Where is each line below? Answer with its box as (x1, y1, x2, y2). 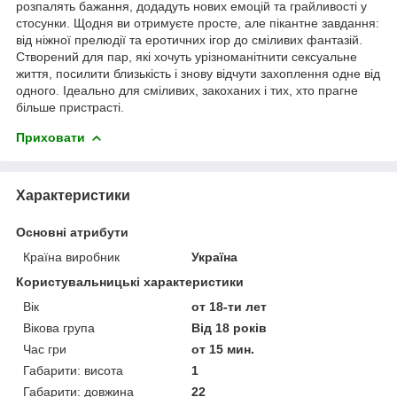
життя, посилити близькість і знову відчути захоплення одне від (16, 66, 380, 81)
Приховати (16, 129, 85, 144)
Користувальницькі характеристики (16, 274, 244, 289)
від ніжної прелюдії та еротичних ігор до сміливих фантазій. (16, 32, 362, 47)
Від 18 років (191, 320, 268, 335)
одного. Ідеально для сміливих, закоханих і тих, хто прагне (16, 82, 358, 97)
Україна (191, 249, 238, 264)
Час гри (23, 341, 66, 356)
